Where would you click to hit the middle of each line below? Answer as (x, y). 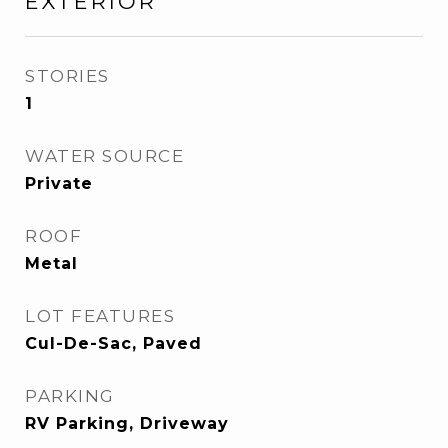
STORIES (67, 76)
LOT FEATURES (100, 316)
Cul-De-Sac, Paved (113, 343)
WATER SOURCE (104, 156)
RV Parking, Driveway (127, 423)
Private (59, 183)
